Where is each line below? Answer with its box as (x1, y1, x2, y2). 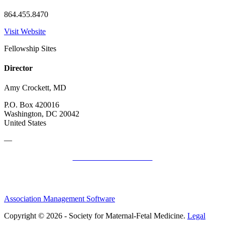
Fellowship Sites (4, 44, 56, 53)
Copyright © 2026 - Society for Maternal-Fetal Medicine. (4, 211, 187, 220)
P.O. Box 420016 (4, 100, 59, 109)
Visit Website (4, 27, 46, 36)
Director (4, 64, 33, 73)
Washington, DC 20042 (4, 109, 79, 119)
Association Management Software (4, 194, 115, 203)
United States (4, 119, 46, 128)
